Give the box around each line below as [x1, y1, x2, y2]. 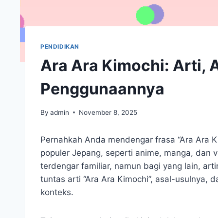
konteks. [40, 187, 73, 197]
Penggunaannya [40, 79, 164, 98]
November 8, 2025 [79, 108, 138, 116]
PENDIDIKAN [40, 43, 79, 51]
